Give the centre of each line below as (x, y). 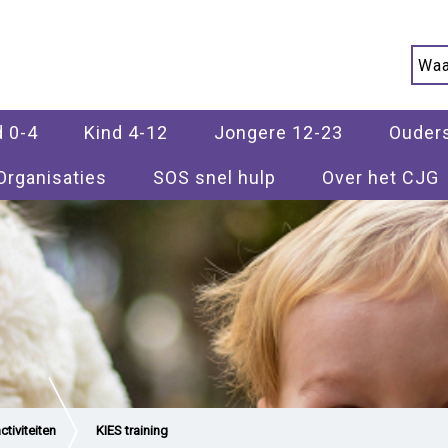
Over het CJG (380, 177)
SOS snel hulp (214, 177)
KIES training (132, 430)
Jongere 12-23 (278, 132)
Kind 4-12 (126, 132)
